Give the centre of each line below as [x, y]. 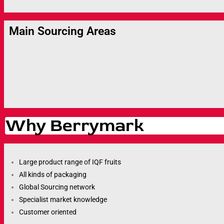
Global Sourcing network [57, 187]
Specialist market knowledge [63, 200]
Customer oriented [48, 212]
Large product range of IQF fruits [70, 162]
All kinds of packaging [53, 175]
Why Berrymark [74, 126]
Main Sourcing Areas [62, 31]
